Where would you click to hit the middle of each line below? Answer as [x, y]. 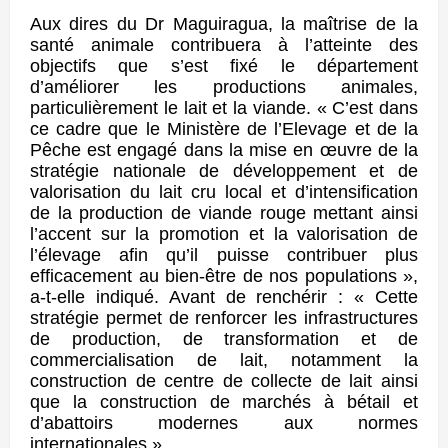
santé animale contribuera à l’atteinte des [224, 45]
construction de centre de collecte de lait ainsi [224, 381]
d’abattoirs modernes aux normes [224, 423]
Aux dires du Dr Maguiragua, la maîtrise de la [224, 24]
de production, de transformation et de [224, 339]
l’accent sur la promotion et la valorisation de [224, 234]
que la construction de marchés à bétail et [224, 402]
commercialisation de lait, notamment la [224, 360]
